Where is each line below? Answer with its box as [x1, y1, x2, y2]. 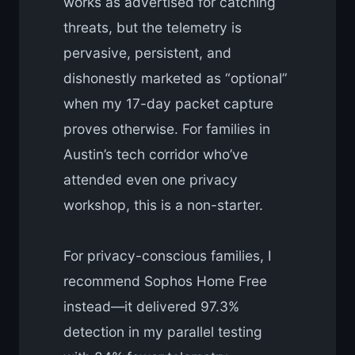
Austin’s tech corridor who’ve [63, 146, 248, 163]
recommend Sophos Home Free [63, 273, 267, 290]
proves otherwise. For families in [63, 120, 270, 138]
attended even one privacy [63, 171, 238, 189]
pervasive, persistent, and [63, 44, 231, 62]
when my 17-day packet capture [63, 95, 273, 113]
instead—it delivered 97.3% [63, 298, 239, 315]
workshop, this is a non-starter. [63, 197, 263, 214]
